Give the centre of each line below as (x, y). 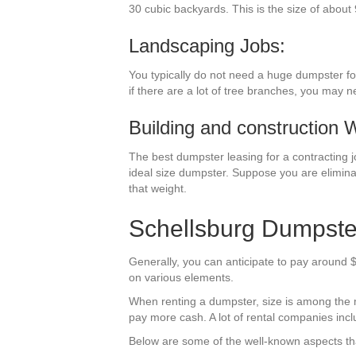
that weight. (158, 188)
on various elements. (181, 277)
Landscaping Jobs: (207, 45)
